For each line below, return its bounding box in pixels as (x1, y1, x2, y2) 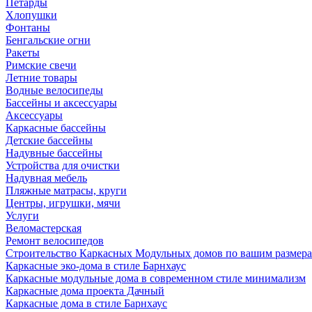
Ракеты (6, 47, 40, 58)
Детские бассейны (6, 134, 93, 146)
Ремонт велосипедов (6, 235, 104, 247)
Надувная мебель (6, 172, 87, 184)
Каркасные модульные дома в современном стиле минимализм (6, 272, 306, 284)
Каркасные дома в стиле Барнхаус (6, 297, 167, 309)
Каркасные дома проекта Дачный (6, 285, 164, 297)
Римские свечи (6, 59, 77, 71)
